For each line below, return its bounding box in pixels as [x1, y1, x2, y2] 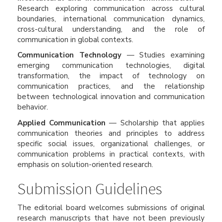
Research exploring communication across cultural [17, 3, 205, 13]
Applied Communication [17, 117, 106, 128]
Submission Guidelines [17, 178, 162, 199]
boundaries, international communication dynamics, [17, 13, 205, 24]
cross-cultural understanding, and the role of [17, 24, 205, 34]
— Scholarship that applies [106, 117, 205, 128]
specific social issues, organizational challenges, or [17, 138, 205, 149]
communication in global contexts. [17, 34, 133, 45]
